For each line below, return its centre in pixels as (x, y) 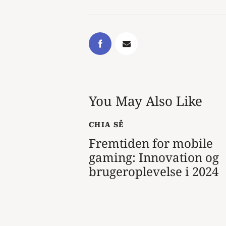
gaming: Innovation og (154, 157)
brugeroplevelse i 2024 (154, 172)
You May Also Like (146, 101)
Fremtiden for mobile (151, 143)
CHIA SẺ (107, 125)
